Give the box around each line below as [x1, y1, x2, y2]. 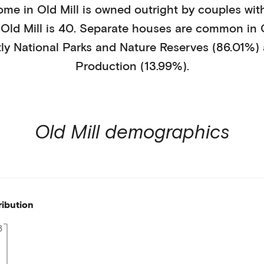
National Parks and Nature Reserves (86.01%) [14, 39, 259, 54]
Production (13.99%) [75, 58, 187, 72]
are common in [171, 21, 260, 35]
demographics [99, 120, 230, 143]
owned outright [94, 2, 178, 16]
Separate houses [79, 21, 171, 35]
